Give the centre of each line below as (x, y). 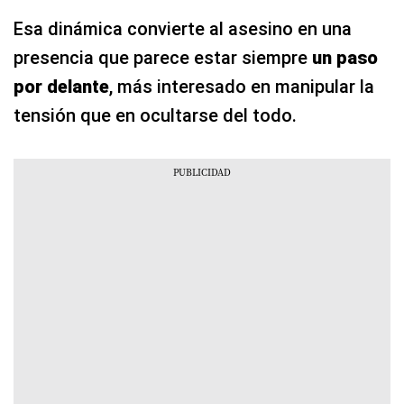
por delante (61, 87)
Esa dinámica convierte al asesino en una (183, 29)
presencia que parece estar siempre (163, 58)
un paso (345, 58)
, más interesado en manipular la (242, 87)
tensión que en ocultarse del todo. (155, 116)
